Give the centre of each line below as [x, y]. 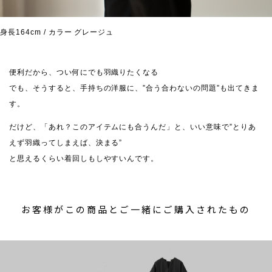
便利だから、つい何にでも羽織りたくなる [84, 72]
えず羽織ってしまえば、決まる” [66, 142]
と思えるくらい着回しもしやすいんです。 [84, 158]
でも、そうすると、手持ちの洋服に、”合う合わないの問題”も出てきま [134, 88]
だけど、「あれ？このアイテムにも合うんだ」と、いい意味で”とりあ [133, 127]
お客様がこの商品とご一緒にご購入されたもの [136, 209]
